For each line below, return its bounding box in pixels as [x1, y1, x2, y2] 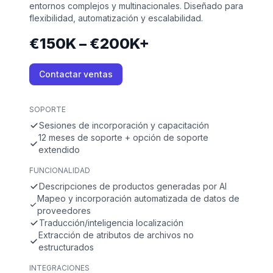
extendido [38, 144, 80, 155]
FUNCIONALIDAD [29, 165, 90, 175]
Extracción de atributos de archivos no [38, 229, 194, 240]
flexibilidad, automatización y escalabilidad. [29, 12, 203, 23]
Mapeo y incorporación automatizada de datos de [37, 193, 239, 204]
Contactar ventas [39, 68, 113, 79]
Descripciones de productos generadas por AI [39, 180, 227, 191]
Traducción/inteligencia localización [39, 217, 183, 228]
